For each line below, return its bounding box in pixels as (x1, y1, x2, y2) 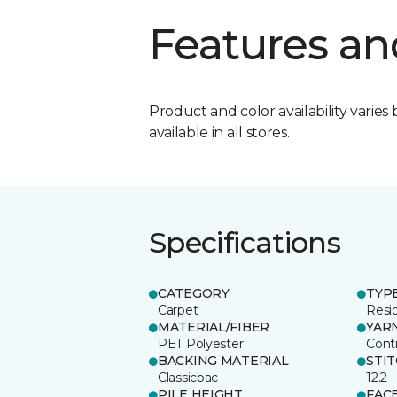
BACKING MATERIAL (158, 352, 289, 369)
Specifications (149, 224, 341, 260)
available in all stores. (149, 123, 290, 141)
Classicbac (158, 369, 219, 385)
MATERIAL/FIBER (158, 318, 270, 335)
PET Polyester (158, 335, 244, 352)
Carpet (158, 301, 198, 318)
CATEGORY (158, 284, 230, 301)
